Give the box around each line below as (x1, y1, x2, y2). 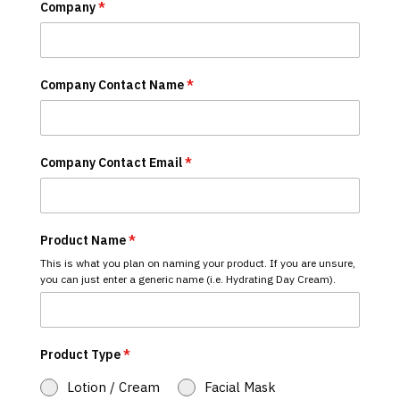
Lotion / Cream (66, 379, 160, 396)
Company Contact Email (39, 154, 185, 171)
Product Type (39, 346, 123, 362)
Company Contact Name (39, 77, 187, 93)
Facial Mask (204, 379, 276, 396)
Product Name (39, 232, 129, 248)
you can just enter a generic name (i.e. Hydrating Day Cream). (39, 272, 336, 286)
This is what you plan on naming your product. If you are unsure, (39, 256, 355, 270)
